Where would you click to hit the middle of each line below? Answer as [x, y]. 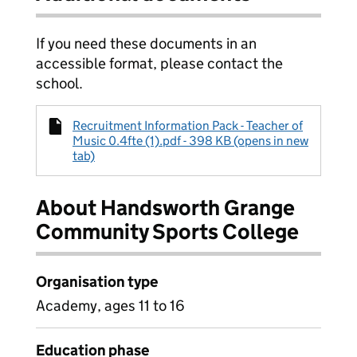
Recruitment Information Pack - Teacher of [188, 126]
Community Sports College [167, 231]
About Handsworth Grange [165, 208]
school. [59, 83]
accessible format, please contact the [159, 63]
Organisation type [97, 282]
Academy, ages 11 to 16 [110, 306]
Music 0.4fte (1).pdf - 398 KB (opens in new [190, 141]
